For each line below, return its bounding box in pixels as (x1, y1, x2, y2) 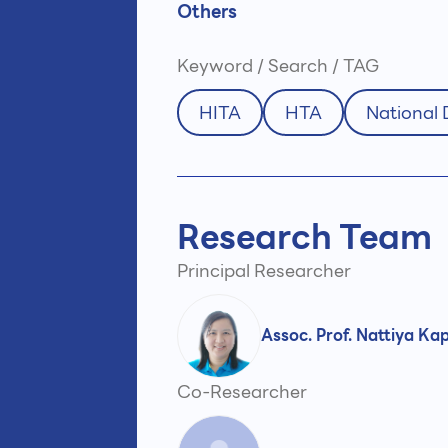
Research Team (177, 210, 432, 264)
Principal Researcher (177, 256, 351, 285)
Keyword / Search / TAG (177, 51, 379, 80)
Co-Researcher (177, 377, 307, 406)
